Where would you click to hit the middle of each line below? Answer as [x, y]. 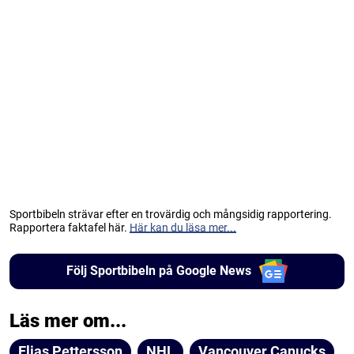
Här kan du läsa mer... [183, 227]
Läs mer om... [68, 320]
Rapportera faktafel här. [70, 227]
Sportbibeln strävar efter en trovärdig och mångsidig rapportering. [171, 214]
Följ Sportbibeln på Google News [158, 271]
